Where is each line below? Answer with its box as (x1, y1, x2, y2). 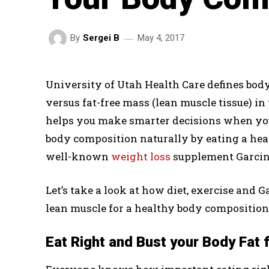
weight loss (111, 149, 171, 163)
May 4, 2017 (138, 32, 184, 44)
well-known (46, 149, 111, 163)
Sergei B (83, 32, 119, 44)
